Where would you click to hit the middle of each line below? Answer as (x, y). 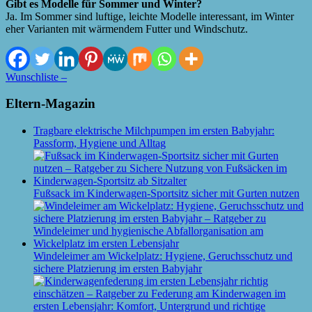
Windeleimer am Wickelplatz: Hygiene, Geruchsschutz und (163, 256)
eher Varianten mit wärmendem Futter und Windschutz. (127, 29)
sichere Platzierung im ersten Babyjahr (118, 268)
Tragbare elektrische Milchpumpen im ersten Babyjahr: (154, 131)
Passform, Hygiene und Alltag (100, 143)
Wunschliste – (36, 77)
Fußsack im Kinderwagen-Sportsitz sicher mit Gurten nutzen (166, 193)
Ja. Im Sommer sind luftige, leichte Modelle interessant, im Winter (150, 16)
